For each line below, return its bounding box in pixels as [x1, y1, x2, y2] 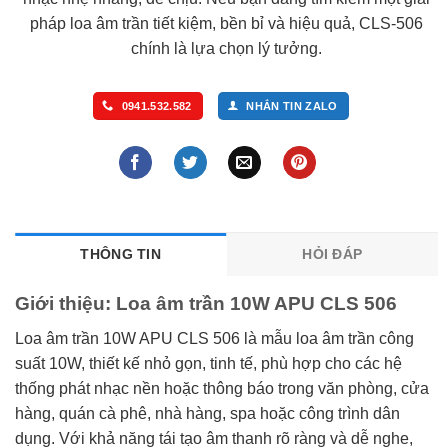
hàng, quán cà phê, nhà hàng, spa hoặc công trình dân [15, 404, 400, 422]
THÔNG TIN [80, 246, 162, 263]
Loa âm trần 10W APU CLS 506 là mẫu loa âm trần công [15, 329, 414, 347]
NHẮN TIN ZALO [246, 99, 338, 112]
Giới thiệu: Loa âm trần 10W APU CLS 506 [15, 293, 397, 315]
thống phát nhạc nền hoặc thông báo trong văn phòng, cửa [15, 379, 429, 397]
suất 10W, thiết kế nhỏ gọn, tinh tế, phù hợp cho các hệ [15, 354, 402, 372]
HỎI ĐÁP [302, 246, 363, 263]
